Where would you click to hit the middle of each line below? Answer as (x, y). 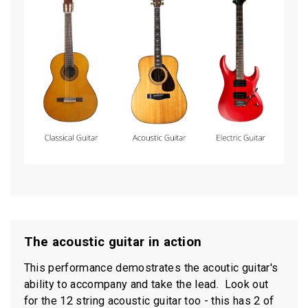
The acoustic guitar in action (113, 242)
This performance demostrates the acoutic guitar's (151, 267)
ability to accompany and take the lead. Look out (146, 284)
